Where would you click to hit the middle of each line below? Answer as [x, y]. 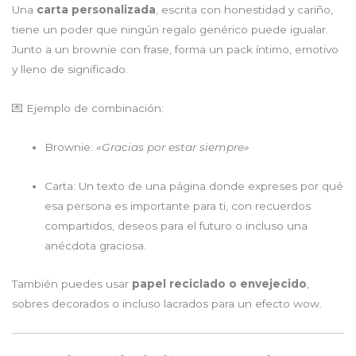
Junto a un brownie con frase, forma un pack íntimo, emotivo [175, 49]
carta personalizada [96, 9]
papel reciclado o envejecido [219, 284]
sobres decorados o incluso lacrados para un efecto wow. [167, 304]
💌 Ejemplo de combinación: [88, 108]
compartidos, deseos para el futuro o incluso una [176, 225]
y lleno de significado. [70, 69]
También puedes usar [72, 284]
